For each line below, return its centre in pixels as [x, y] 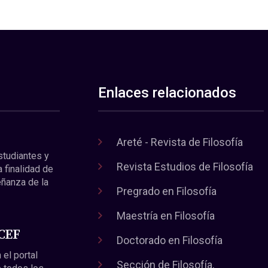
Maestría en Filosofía [166, 215]
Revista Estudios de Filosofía [185, 166]
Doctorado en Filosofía [170, 240]
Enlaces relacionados [167, 92]
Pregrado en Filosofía [167, 191]
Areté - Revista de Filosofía [180, 142]
